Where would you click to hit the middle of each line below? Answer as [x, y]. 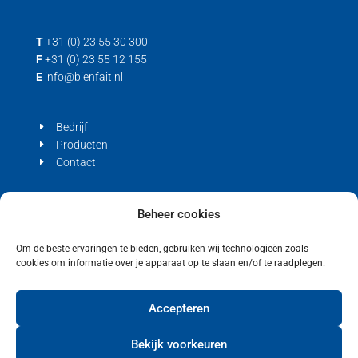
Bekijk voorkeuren [179, 344]
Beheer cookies [179, 214]
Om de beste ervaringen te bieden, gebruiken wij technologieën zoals [162, 249]
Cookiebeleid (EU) [98, 231]
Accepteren [179, 308]
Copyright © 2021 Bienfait [179, 325]
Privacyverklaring [98, 213]
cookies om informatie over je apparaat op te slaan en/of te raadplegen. [172, 263]
